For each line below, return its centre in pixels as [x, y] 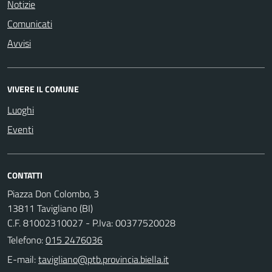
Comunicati [30, 23]
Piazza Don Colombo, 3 [53, 193]
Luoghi [21, 110]
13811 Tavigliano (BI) [50, 208]
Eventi [20, 129]
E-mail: [22, 259]
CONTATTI [25, 175]
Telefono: [26, 240]
